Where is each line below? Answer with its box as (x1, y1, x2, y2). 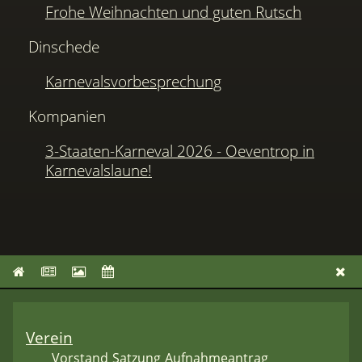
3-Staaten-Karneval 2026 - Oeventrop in (45, 140, 314, 162)
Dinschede (28, 35, 100, 57)
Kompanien (28, 105, 107, 128)
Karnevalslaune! (45, 159, 152, 182)
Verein (26, 326, 73, 349)
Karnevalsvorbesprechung (45, 70, 221, 92)
